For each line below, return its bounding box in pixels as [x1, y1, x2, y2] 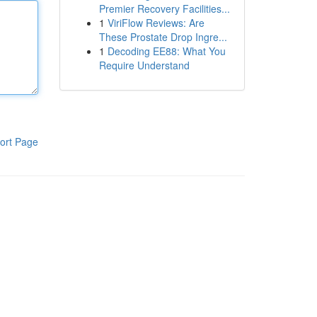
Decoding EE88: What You [107, 44, 226, 58]
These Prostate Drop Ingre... [98, 30, 227, 44]
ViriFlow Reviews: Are [107, 16, 204, 30]
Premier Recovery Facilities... [98, 1, 230, 16]
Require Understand [98, 58, 190, 72]
